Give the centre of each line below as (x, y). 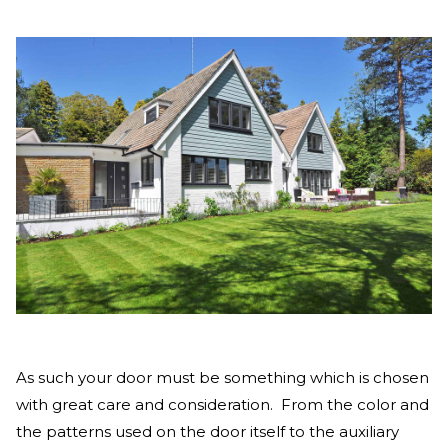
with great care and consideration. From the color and (222, 405)
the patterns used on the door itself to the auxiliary (207, 432)
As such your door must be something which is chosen (222, 378)
